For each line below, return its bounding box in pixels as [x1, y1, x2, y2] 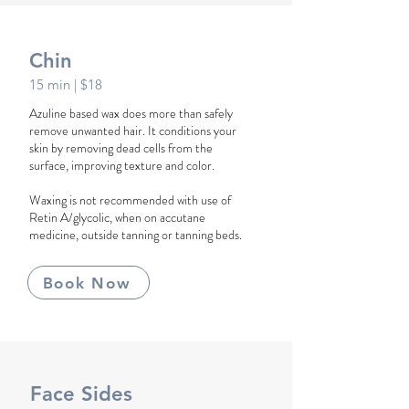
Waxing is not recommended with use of [29, 191, 231, 209]
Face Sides [30, 382, 132, 406]
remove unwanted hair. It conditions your [29, 121, 236, 140]
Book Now [42, 273, 131, 292]
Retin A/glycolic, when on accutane [29, 208, 205, 226]
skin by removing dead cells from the [29, 139, 213, 157]
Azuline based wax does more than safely [29, 104, 233, 122]
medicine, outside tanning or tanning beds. [29, 225, 242, 244]
